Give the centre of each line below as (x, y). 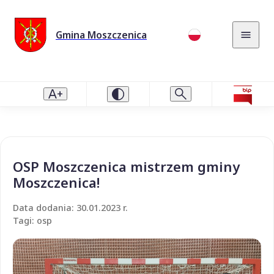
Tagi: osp (32, 220)
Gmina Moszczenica (101, 35)
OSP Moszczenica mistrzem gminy (126, 166)
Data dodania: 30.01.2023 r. (70, 207)
